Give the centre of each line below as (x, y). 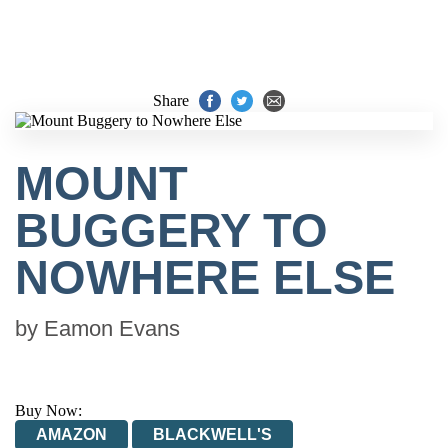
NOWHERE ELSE (205, 277)
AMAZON (71, 434)
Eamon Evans (112, 328)
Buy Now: (48, 410)
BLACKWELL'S (212, 434)
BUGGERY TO (171, 230)
